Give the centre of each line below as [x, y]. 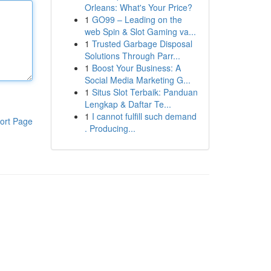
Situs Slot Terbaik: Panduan [145, 92]
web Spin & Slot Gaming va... [140, 31]
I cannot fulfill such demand [144, 116]
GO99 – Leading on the [137, 19]
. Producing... [110, 128]
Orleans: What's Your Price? [138, 7]
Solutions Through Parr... [132, 56]
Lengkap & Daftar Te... [128, 104]
